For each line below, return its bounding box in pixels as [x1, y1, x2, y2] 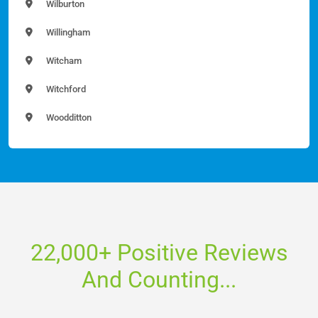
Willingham [44, 27, 90, 38]
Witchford [44, 84, 86, 95]
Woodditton [44, 112, 92, 124]
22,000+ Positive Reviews [30, 239, 288, 267]
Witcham [44, 55, 82, 67]
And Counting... [82, 266, 236, 294]
